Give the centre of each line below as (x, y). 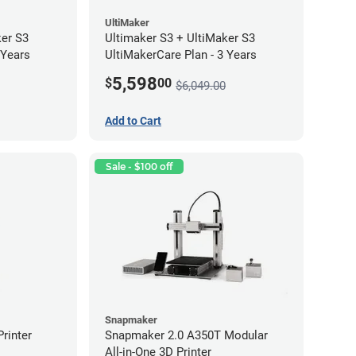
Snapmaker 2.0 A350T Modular (186, 336)
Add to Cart (133, 121)
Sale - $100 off (139, 167)
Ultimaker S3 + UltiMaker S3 (180, 39)
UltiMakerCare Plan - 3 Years (181, 55)
